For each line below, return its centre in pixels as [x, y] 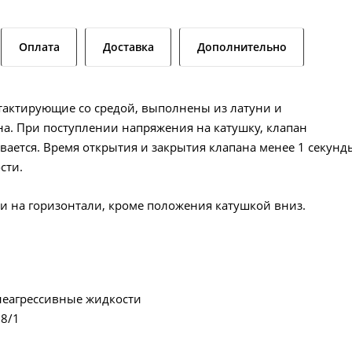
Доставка [128, 46]
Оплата [39, 46]
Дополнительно [242, 46]
